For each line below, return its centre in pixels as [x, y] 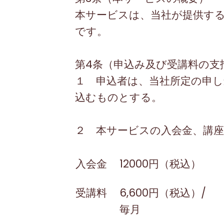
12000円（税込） [160, 164]
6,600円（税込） [160, 193]
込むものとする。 [118, 97]
